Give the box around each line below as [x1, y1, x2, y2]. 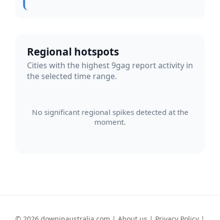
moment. [94, 116, 126, 127]
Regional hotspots [27, 44, 119, 58]
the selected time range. [27, 71, 117, 82]
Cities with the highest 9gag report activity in [27, 60, 193, 71]
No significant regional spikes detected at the [31, 107, 189, 117]
